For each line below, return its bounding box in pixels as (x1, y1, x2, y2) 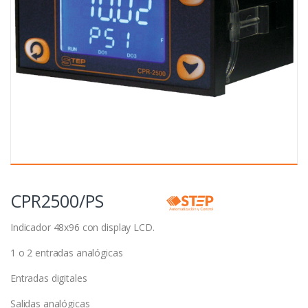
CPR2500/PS (10, 189, 104, 213)
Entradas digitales (10, 272, 87, 285)
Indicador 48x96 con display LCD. (10, 221, 155, 234)
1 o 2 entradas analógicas (10, 246, 123, 260)
